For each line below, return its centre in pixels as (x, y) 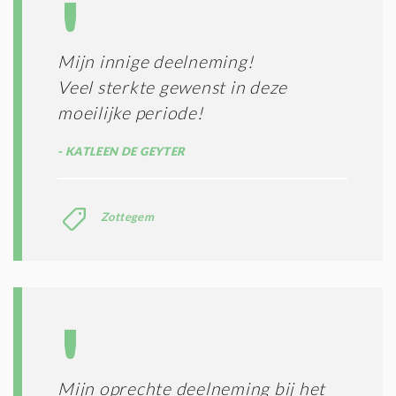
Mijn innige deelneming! (156, 62)
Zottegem (128, 217)
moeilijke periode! (130, 113)
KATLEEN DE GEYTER (124, 152)
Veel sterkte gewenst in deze (172, 88)
